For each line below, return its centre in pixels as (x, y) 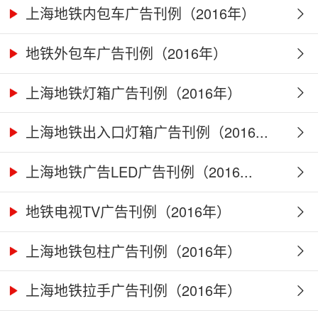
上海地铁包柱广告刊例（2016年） (132, 251)
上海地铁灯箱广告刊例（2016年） (132, 92)
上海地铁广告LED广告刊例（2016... (137, 172)
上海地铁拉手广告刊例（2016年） (132, 290)
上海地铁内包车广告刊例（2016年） (139, 13)
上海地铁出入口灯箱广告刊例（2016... (145, 132)
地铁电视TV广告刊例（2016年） (126, 211)
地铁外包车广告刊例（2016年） (125, 53)
